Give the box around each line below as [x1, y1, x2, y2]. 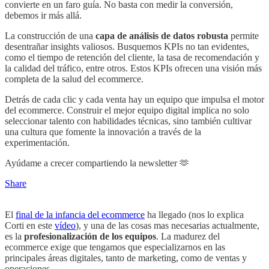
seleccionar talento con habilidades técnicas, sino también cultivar [5, 116, 252, 127]
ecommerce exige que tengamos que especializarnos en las [5, 242, 225, 253]
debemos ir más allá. [5, 10, 82, 21]
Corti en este [5, 220, 55, 231]
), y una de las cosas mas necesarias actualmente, [76, 220, 259, 231]
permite [228, 31, 259, 41]
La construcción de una [5, 31, 95, 41]
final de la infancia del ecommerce [16, 210, 145, 220]
